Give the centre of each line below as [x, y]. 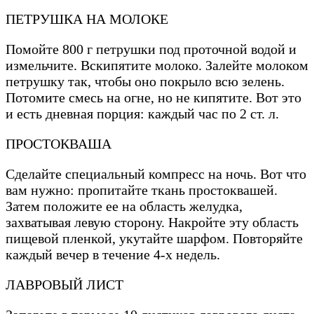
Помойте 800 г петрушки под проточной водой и [151, 49]
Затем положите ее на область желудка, [124, 206]
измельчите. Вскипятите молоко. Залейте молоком [157, 66]
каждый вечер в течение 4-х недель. [113, 255]
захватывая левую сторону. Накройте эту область [152, 223]
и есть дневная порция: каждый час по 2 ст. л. [142, 114]
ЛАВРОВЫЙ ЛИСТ [64, 285]
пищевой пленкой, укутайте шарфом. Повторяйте [154, 239]
